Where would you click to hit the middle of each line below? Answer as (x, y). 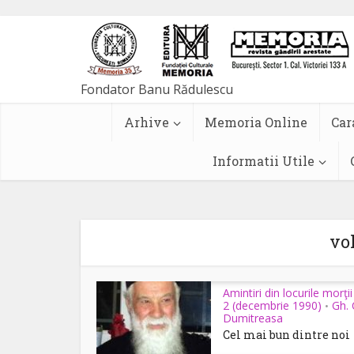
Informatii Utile (264, 161)
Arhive (147, 122)
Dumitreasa (253, 318)
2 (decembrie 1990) (272, 305)
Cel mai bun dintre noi (286, 335)
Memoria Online (256, 122)
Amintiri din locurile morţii (288, 293)
